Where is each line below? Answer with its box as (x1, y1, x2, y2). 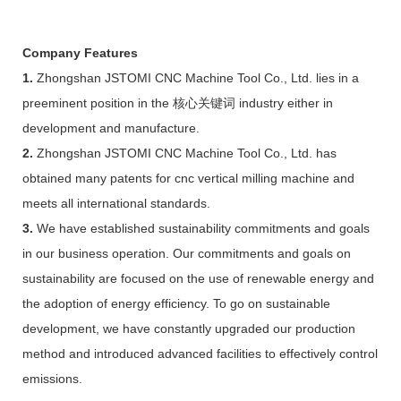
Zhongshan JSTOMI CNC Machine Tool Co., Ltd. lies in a (33, 70, 359, 85)
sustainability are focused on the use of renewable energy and (22, 270, 374, 286)
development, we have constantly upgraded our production (22, 320, 355, 336)
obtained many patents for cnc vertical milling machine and (22, 170, 354, 185)
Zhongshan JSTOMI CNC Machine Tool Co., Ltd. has (33, 145, 337, 160)
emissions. (22, 371, 82, 386)
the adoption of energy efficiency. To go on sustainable (22, 295, 330, 311)
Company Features (22, 45, 138, 60)
